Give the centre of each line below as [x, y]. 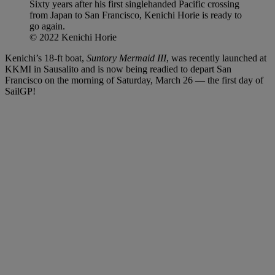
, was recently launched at [216, 58]
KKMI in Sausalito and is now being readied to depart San [118, 69]
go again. [47, 26]
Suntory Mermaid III [125, 58]
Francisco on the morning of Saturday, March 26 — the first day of [134, 80]
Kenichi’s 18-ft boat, [45, 58]
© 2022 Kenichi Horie [73, 37]
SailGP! [20, 91]
